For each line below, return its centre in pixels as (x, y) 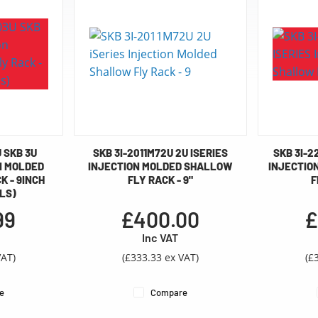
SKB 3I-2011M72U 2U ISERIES (160, 153)
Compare (169, 293)
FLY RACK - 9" (160, 180)
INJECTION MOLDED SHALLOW (160, 166)
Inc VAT (160, 238)
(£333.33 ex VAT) (160, 258)
